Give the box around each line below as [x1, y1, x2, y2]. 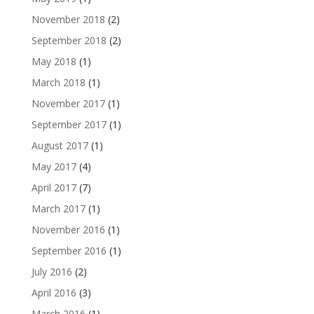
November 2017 [31, 97, 105, 111]
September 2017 [31, 118, 107, 132]
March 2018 [31, 76, 86, 90]
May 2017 [31, 160, 76, 174]
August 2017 [31, 139, 88, 153]
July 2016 [31, 265, 72, 279]
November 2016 [31, 223, 105, 237]
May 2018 [31, 55, 76, 69]
